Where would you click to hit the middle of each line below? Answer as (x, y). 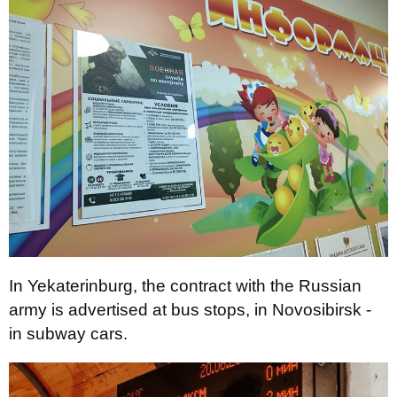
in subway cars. (68, 334)
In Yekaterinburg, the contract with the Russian (185, 286)
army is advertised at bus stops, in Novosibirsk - (190, 310)
